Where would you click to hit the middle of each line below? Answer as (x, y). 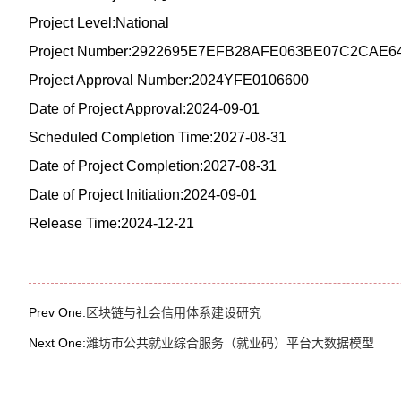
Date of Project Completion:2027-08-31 (153, 166)
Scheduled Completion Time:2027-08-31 (158, 137)
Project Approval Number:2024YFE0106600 (169, 80)
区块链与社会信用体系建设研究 (174, 312)
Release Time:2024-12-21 (111, 223)
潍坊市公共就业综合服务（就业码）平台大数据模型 (230, 343)
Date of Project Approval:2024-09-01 (144, 109)
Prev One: (57, 312)
